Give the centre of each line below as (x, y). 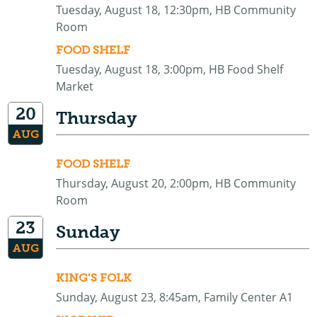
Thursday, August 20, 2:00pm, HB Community (176, 183)
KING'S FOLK (94, 278)
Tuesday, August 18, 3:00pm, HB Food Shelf (170, 69)
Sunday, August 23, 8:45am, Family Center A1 (175, 297)
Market (75, 86)
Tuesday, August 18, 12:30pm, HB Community (176, 10)
